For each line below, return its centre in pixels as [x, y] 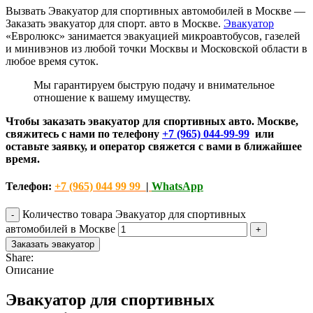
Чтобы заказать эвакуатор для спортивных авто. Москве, [152, 121]
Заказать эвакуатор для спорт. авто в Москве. [115, 23]
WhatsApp [177, 187]
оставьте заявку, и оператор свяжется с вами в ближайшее [154, 146]
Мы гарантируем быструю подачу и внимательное [154, 85]
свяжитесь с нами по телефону [84, 133]
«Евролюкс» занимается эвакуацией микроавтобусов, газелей [153, 36]
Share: [20, 258]
